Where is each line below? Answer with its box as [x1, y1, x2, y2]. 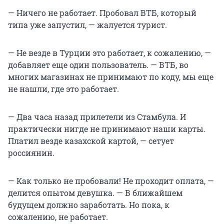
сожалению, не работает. [8, 211, 108, 222]
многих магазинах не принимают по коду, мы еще [8, 71, 213, 82]
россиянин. [8, 147, 54, 158]
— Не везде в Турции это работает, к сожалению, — [8, 47, 211, 58]
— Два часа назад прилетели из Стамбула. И [8, 111, 186, 122]
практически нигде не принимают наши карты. [8, 123, 205, 134]
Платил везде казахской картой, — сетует [8, 135, 174, 146]
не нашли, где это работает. [8, 83, 119, 94]
